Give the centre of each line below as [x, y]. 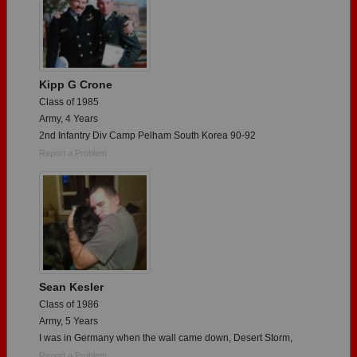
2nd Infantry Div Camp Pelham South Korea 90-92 [147, 136]
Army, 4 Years [69, 119]
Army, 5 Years [69, 322]
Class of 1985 [69, 102]
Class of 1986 [69, 305]
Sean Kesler [71, 287]
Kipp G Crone [76, 85]
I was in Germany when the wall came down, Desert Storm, [166, 338]
